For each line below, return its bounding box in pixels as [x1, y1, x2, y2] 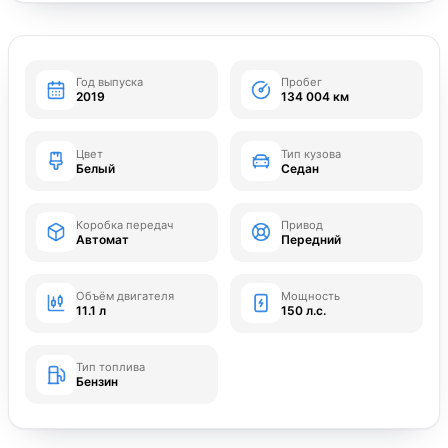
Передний [281, 231, 342, 247]
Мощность [281, 288, 341, 303]
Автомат [76, 231, 130, 247]
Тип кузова [281, 146, 342, 161]
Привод [281, 217, 324, 232]
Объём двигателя [76, 288, 175, 303]
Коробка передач [76, 217, 174, 232]
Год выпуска [76, 75, 144, 90]
